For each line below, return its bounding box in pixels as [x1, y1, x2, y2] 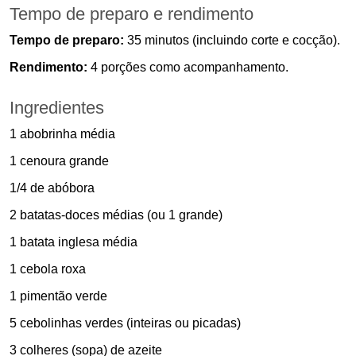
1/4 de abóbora [10, 181, 95, 195]
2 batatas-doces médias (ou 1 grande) [10, 208, 222, 222]
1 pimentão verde [10, 289, 107, 304]
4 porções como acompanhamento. [87, 60, 288, 75]
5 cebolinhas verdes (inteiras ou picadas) [10, 316, 241, 331]
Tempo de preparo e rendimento [10, 4, 253, 25]
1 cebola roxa [10, 262, 86, 277]
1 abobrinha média [10, 127, 115, 141]
